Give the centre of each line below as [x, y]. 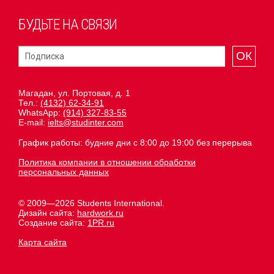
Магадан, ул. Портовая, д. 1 [74, 93]
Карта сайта [43, 243]
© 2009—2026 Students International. [91, 203]
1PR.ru [101, 223]
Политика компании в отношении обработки [107, 162]
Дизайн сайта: [48, 213]
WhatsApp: [41, 113]
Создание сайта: [53, 223]
